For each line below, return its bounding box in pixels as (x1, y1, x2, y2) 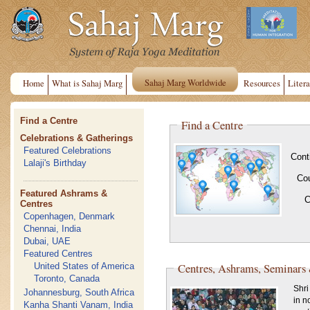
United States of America (34, 261, 135, 271)
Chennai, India (24, 224, 82, 234)
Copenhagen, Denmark (24, 211, 116, 221)
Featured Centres (24, 248, 93, 259)
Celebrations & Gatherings (20, 133, 134, 143)
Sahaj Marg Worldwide (145, 76, 226, 89)
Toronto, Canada (34, 273, 100, 284)
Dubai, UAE (24, 236, 71, 246)
